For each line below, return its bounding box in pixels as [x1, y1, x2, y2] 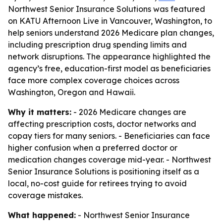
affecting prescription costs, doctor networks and [8, 119, 196, 129]
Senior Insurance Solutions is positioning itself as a [8, 166, 199, 176]
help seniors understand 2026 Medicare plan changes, [8, 28, 214, 38]
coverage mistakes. [8, 190, 83, 200]
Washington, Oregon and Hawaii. [8, 87, 135, 97]
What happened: [8, 210, 76, 220]
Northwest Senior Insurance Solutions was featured [8, 4, 205, 14]
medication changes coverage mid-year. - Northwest [8, 155, 211, 165]
